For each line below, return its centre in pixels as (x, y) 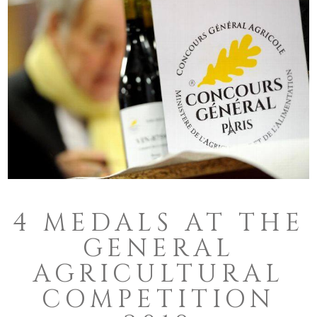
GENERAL (158, 248)
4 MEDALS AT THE (158, 223)
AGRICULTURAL (158, 274)
